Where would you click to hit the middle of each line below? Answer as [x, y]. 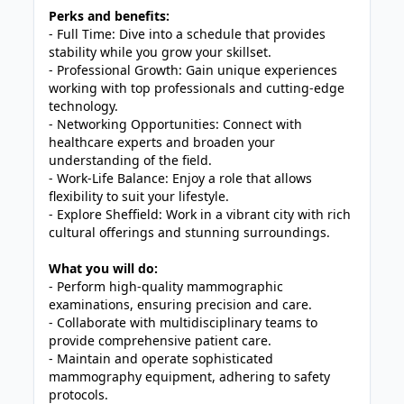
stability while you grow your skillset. [161, 52]
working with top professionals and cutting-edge [197, 88]
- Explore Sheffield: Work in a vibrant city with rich [200, 214]
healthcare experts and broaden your [162, 142]
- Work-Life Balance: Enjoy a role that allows [181, 178]
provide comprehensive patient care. [161, 340]
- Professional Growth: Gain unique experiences [193, 70]
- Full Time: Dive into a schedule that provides [188, 34]
